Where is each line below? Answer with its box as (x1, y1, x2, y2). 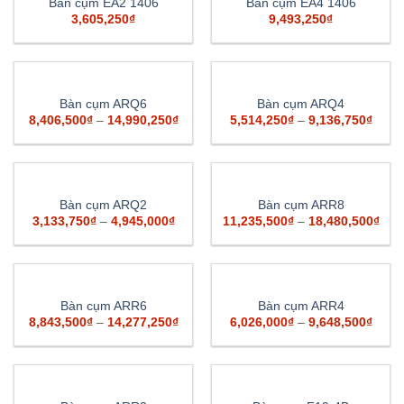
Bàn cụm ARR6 (60, 298, 147, 313)
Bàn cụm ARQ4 (257, 96, 344, 111)
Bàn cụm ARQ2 (60, 197, 147, 212)
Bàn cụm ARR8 (257, 197, 344, 212)
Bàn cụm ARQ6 (60, 96, 147, 111)
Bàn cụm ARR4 (257, 298, 344, 313)
